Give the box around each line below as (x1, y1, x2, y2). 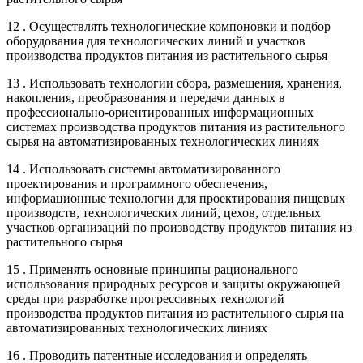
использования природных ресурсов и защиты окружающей (6, 276, 340, 291)
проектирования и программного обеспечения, (6, 176, 267, 190)
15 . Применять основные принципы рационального (6, 262, 298, 276)
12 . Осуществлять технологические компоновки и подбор (6, 19, 331, 33)
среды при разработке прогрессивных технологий (6, 291, 284, 305)
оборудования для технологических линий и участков (6, 33, 305, 48)
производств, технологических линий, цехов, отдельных (6, 205, 321, 220)
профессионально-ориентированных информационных (6, 105, 314, 119)
